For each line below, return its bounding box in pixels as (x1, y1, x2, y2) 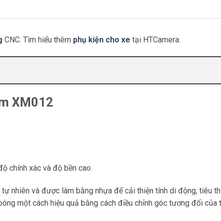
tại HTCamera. (130, 35, 181, 44)
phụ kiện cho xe (73, 35, 130, 44)
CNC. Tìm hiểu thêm (2, 35, 73, 44)
